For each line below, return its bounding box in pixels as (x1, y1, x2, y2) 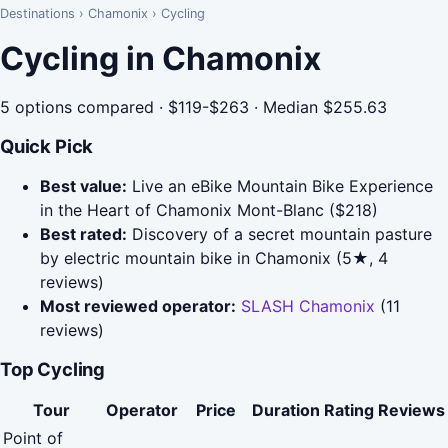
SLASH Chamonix (241, 296, 375, 316)
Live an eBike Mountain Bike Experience (127, 176, 433, 196)
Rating (324, 400, 374, 421)
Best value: (40, 176, 127, 196)
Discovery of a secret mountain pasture (127, 224, 432, 244)
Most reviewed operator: (40, 296, 236, 316)
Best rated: (40, 224, 127, 244)
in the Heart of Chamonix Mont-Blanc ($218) (40, 200, 378, 220)
